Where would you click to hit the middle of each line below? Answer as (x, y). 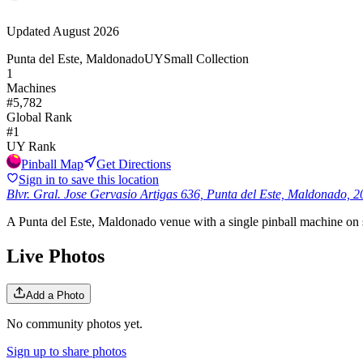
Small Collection (206, 58)
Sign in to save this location (89, 179)
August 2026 (86, 31)
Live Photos (56, 256)
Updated (30, 31)
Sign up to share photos (66, 351)
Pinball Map (52, 164)
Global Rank (39, 117)
